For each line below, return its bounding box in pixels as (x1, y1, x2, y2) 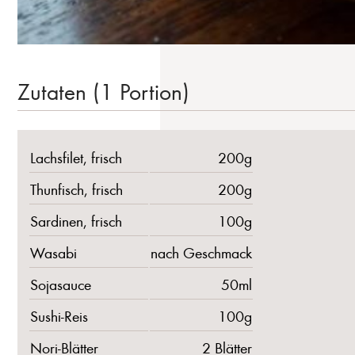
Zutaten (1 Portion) (17, 74, 189, 106)
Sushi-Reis (30, 305, 88, 326)
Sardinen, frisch (30, 210, 122, 231)
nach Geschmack (151, 242, 252, 262)
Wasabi (30, 242, 77, 262)
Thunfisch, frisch (30, 178, 123, 199)
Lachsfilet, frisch (30, 147, 122, 167)
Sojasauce (30, 273, 91, 294)
